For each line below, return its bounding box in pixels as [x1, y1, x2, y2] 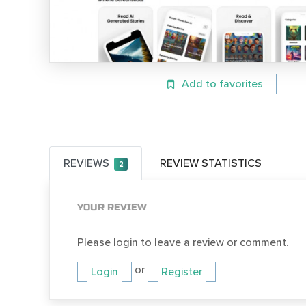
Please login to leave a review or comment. [77, 235, 288, 249]
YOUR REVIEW [77, 201, 147, 213]
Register [161, 264, 202, 279]
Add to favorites [181, 76, 263, 91]
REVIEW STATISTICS [160, 156, 262, 170]
